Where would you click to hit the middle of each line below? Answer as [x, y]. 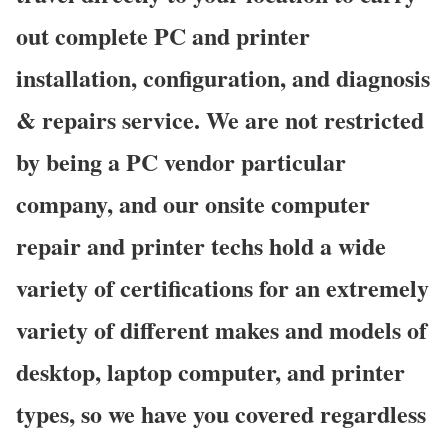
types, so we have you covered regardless [221, 413]
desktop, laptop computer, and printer [210, 371]
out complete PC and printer [163, 35]
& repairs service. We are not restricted [220, 119]
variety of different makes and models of [221, 329]
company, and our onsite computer [193, 203]
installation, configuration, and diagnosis [223, 77]
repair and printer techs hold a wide [201, 245]
